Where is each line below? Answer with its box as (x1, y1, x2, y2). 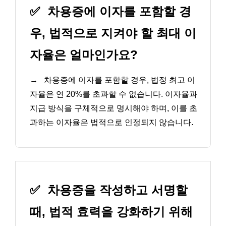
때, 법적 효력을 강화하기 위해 (30, 204, 193, 218)
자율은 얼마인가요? (30, 48, 138, 62)
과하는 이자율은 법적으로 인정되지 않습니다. (30, 118, 193, 127)
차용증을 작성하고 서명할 (44, 183, 188, 197)
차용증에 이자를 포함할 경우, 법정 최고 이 (42, 76, 195, 85)
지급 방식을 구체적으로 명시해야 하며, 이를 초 (30, 104, 197, 113)
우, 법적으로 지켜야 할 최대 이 (30, 26, 196, 40)
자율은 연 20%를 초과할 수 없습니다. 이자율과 (30, 90, 197, 99)
